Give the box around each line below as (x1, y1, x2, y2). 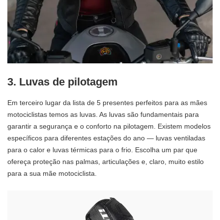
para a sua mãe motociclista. (7, 169, 97, 177)
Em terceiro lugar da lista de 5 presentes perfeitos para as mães (7, 98, 207, 107)
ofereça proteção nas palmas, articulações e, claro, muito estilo (7, 157, 204, 165)
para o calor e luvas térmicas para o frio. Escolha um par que (7, 145, 197, 154)
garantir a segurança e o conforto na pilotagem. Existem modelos (7, 122, 211, 130)
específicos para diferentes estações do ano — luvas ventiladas (7, 134, 205, 142)
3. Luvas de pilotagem (7, 76, 118, 88)
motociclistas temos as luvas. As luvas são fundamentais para (7, 110, 199, 118)
